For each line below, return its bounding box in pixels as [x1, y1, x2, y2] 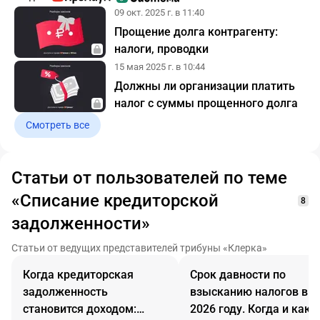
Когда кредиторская [23, 268, 134, 281]
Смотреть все [26, 119, 89, 131]
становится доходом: [23, 302, 136, 316]
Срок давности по [190, 268, 286, 281]
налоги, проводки [114, 42, 209, 56]
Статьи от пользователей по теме [11, 168, 287, 188]
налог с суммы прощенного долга [114, 96, 298, 110]
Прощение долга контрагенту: [114, 25, 278, 39]
